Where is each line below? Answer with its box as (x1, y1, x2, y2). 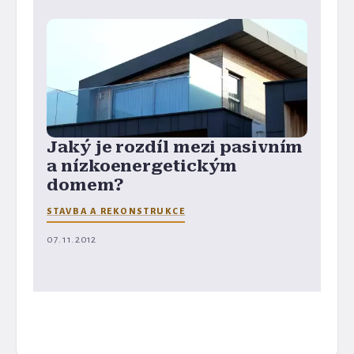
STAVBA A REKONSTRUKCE (47, 206, 186, 217)
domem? (47, 175, 124, 195)
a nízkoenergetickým (47, 156, 238, 176)
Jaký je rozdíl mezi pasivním (47, 137, 303, 157)
